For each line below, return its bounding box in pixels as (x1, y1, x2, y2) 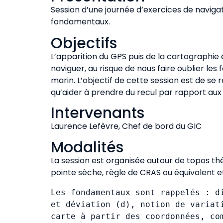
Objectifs (51, 32, 117, 54)
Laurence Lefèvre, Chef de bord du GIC (51, 120, 202, 132)
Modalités (51, 136, 123, 158)
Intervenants (51, 103, 144, 124)
